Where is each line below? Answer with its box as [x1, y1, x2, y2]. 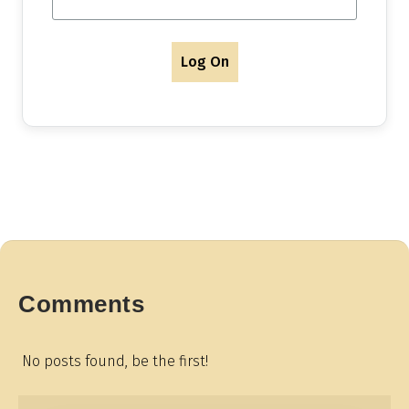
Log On [180, 53, 229, 71]
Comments [18, 290, 144, 319]
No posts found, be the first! [22, 352, 208, 371]
